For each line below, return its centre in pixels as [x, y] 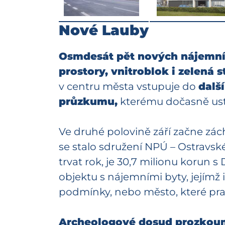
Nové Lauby [104, 30]
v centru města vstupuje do [129, 87]
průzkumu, [88, 102]
